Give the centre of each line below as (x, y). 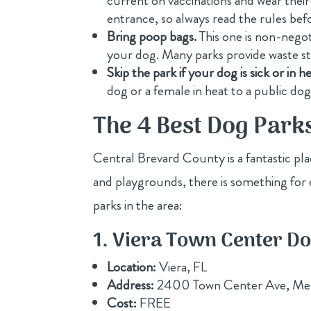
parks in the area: (138, 205)
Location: (132, 267)
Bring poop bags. (152, 36)
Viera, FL (182, 267)
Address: (131, 285)
